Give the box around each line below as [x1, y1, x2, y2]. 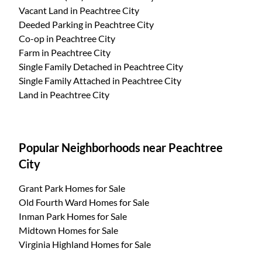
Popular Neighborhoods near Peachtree [19, 140, 223, 154]
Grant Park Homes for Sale [19, 182, 125, 194]
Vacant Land [19, 4, 70, 16]
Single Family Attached [19, 74, 112, 86]
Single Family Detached [19, 60, 114, 72]
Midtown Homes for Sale [19, 224, 118, 236]
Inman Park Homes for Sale [19, 210, 127, 222]
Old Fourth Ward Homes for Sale [19, 196, 149, 208]
